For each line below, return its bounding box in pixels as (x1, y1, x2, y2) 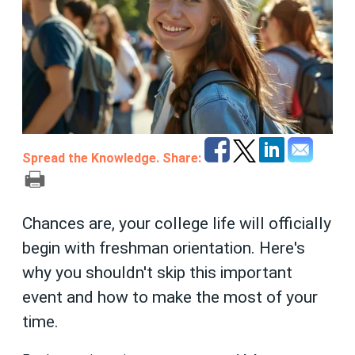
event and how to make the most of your (22, 288, 318, 307)
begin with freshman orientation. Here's (22, 239, 305, 258)
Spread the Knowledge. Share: (22, 151, 201, 166)
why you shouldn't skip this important (22, 263, 292, 283)
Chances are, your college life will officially (22, 214, 331, 234)
